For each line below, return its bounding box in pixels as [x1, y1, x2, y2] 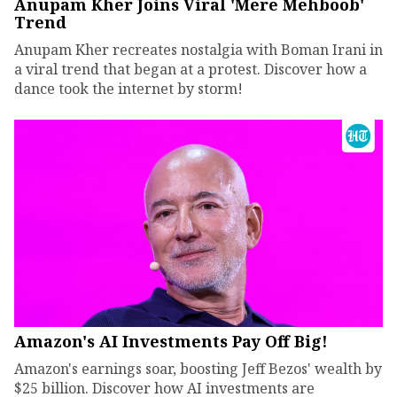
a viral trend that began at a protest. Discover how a [14, 59, 367, 80]
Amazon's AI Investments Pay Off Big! [14, 331, 328, 353]
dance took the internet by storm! [14, 79, 243, 99]
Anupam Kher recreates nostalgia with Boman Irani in [14, 40, 383, 60]
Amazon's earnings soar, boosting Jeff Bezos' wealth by [14, 359, 382, 379]
